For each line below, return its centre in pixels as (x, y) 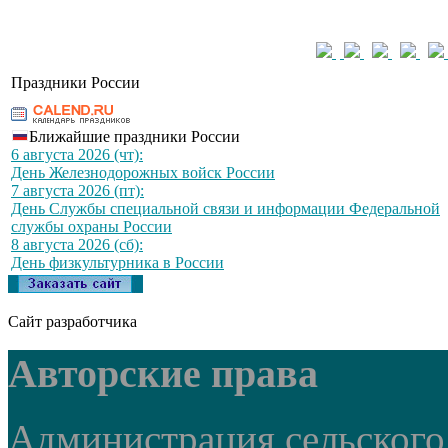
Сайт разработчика (72, 322)
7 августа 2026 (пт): (77, 191)
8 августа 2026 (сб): (77, 245)
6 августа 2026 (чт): (77, 155)
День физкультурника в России (117, 263)
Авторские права (163, 373)
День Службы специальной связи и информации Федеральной (225, 209)
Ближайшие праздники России (134, 137)
